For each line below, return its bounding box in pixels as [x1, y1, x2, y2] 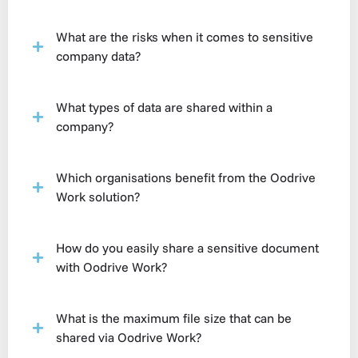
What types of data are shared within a [56, 99, 272, 115]
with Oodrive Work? [56, 259, 167, 275]
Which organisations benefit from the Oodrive [56, 169, 316, 185]
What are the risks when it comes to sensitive [56, 29, 313, 45]
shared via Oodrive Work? [56, 329, 201, 345]
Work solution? [56, 189, 140, 205]
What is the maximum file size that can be [56, 310, 292, 326]
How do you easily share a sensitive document [56, 240, 319, 256]
